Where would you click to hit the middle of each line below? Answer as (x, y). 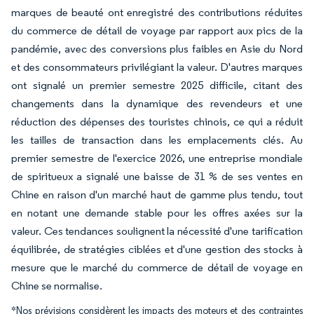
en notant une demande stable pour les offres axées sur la (157, 213)
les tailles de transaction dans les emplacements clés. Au (157, 140)
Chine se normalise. (57, 286)
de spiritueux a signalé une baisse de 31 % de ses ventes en (157, 176)
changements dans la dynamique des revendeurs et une (157, 103)
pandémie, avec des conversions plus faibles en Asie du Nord (157, 49)
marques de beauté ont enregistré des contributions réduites (157, 12)
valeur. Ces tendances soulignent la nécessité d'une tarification (157, 231)
